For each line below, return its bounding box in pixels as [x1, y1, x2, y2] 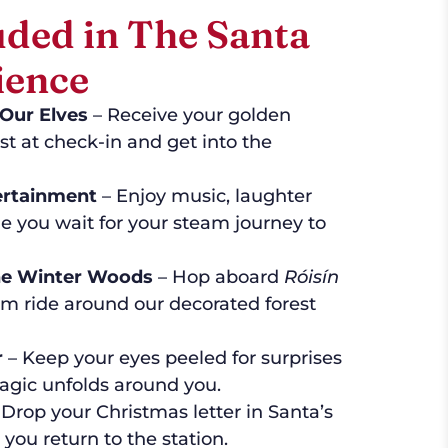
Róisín [283, 266, 339, 289]
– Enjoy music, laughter [96, 185, 312, 208]
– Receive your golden [87, 104, 291, 127]
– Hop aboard [152, 266, 284, 289]
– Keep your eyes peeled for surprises [2, 347, 342, 370]
